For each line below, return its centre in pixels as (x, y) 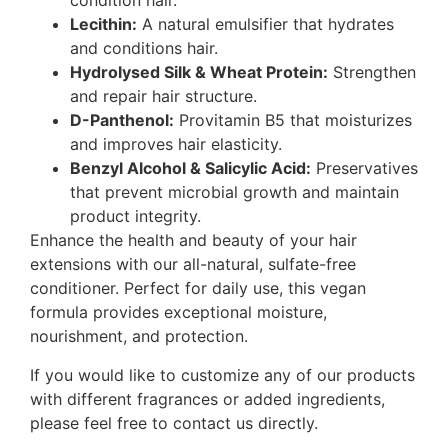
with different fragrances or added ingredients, (207, 398)
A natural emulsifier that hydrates (265, 24)
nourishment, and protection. (139, 336)
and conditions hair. (144, 48)
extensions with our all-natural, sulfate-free (193, 264)
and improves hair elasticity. (176, 144)
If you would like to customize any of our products (222, 374)
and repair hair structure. (163, 96)
